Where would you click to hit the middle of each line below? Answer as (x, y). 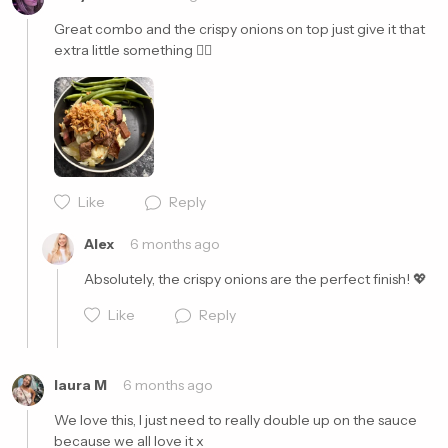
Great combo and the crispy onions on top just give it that (239, 29)
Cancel (286, 193)
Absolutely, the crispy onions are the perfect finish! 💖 (255, 279)
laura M (80, 385)
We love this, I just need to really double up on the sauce (235, 420)
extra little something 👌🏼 (133, 50)
